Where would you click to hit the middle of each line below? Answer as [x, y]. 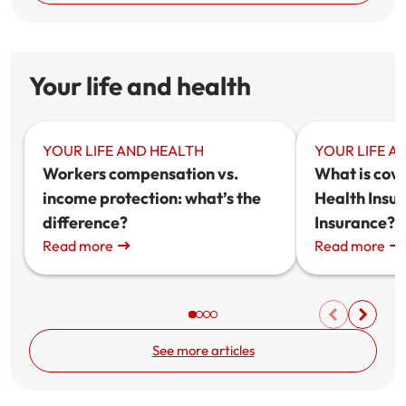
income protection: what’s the [152, 198]
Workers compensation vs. [140, 174]
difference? [85, 222]
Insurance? [355, 222]
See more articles [203, 350]
